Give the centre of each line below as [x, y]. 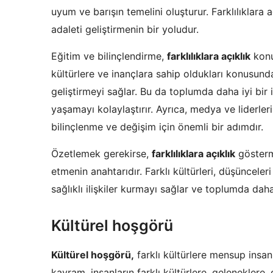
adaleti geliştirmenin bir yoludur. [125, 30]
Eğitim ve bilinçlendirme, [109, 56]
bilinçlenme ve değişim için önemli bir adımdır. [157, 127]
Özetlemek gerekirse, [101, 154]
